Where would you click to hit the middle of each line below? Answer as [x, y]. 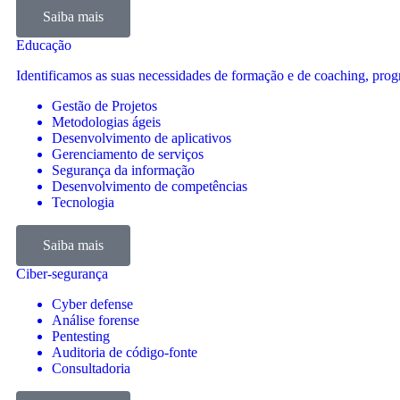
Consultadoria [91, 368]
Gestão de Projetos [104, 106]
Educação [44, 45]
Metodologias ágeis [106, 122]
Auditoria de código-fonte [125, 352]
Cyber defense [92, 304]
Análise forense [96, 320]
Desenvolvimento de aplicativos [142, 138]
